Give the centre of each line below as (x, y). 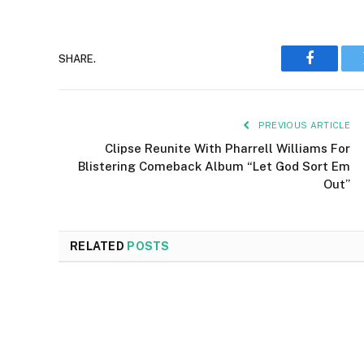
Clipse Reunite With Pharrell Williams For (227, 149)
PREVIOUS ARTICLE (303, 126)
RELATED (99, 247)
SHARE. (77, 58)
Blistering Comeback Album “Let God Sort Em (214, 167)
